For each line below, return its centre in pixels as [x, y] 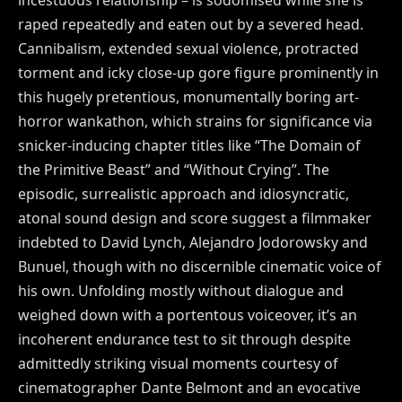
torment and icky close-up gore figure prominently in [198, 72]
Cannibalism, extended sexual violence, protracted [188, 48]
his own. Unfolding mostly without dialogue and [181, 290]
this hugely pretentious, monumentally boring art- [188, 96]
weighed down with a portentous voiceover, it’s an [188, 315]
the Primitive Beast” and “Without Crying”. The [174, 169]
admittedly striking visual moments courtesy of [178, 363]
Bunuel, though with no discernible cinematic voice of [199, 266]
